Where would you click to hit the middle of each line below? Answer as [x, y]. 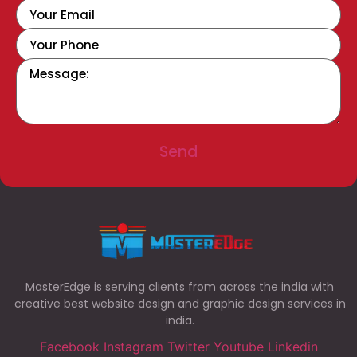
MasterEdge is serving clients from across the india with [180, 286]
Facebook [69, 346]
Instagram [133, 346]
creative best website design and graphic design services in [180, 303]
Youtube [238, 346]
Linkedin [292, 346]
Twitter [188, 346]
